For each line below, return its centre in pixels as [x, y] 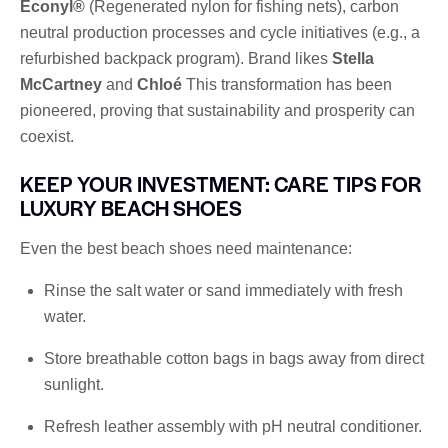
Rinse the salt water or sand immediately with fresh [223, 290]
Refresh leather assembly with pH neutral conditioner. [233, 426]
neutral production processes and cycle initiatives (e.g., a [220, 32]
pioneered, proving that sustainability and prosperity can [217, 110]
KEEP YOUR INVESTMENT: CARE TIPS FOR [221, 183]
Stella [353, 58]
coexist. [47, 136]
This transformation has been [287, 84]
